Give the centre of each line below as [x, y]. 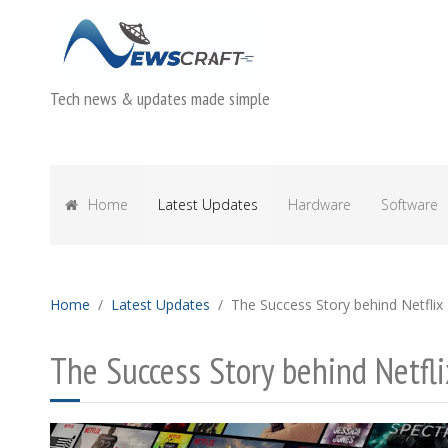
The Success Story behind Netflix [337, 305]
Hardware [319, 205]
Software [409, 205]
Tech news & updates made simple [160, 99]
